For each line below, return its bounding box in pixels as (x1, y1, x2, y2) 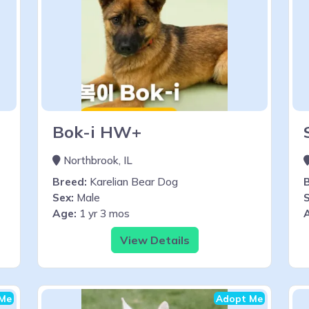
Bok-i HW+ (52, 121, 141, 142)
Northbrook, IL (61, 153, 132, 167)
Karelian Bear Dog (87, 175, 178, 188)
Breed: (52, 175, 87, 188)
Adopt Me (216, 292, 263, 304)
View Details (119, 232, 190, 247)
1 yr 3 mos (77, 206, 130, 220)
